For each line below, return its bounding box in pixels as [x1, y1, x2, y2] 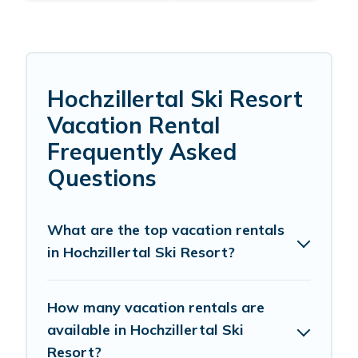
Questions [47, 164, 157, 193]
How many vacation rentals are [47, 298, 265, 317]
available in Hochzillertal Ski [47, 320, 244, 340]
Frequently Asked [47, 137, 237, 166]
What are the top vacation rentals [47, 221, 284, 240]
